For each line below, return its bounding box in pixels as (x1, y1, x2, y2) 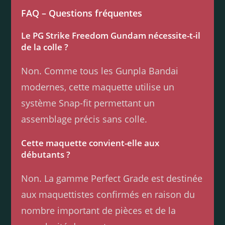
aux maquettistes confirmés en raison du (21, 188, 195, 201)
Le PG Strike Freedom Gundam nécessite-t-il (21, 30, 201, 42)
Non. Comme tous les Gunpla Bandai (21, 65, 179, 77)
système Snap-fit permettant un (21, 97, 155, 109)
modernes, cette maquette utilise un (21, 81, 175, 93)
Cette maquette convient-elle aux (21, 137, 160, 149)
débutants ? (21, 149, 71, 161)
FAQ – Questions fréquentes (21, 7, 143, 20)
